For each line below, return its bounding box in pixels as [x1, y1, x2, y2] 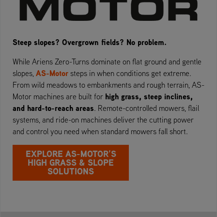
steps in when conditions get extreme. [68, 68, 191, 78]
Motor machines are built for [13, 91, 105, 101]
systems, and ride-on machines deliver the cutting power [13, 114, 194, 124]
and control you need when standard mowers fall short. [13, 126, 188, 136]
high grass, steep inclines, [105, 91, 193, 102]
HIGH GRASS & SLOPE [28, 156, 114, 169]
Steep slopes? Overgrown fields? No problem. [13, 36, 167, 47]
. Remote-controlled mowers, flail [94, 103, 199, 113]
